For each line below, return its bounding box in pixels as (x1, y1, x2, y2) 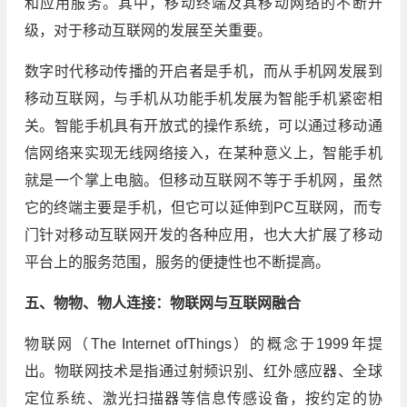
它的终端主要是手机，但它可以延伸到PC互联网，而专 (24, 199, 382, 215)
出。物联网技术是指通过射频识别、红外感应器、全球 (24, 362, 382, 379)
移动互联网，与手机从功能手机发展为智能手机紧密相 (24, 90, 382, 106)
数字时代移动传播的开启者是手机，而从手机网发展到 (24, 63, 382, 79)
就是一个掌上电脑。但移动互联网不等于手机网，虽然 (24, 172, 382, 188)
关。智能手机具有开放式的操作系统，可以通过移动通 (24, 117, 382, 134)
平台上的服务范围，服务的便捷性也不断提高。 (24, 253, 330, 270)
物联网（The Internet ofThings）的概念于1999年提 (24, 335, 382, 352)
